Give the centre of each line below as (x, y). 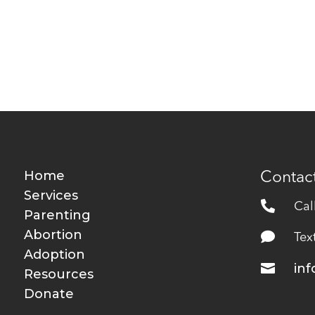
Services (51, 195)
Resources (58, 274)
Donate (49, 294)
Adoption (54, 254)
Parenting (57, 215)
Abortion (53, 234)
